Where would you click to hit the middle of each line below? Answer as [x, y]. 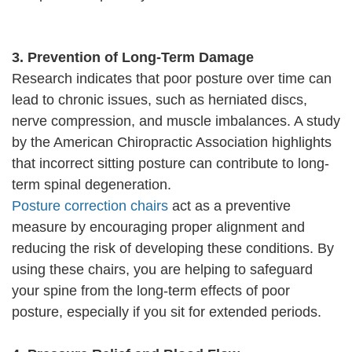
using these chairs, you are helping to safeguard [162, 270]
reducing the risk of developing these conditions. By [173, 249]
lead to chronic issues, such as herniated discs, [159, 100]
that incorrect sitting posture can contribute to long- [170, 164]
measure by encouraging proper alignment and [158, 227]
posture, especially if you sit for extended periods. [167, 312]
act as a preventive [231, 206]
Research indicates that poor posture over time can [172, 79]
